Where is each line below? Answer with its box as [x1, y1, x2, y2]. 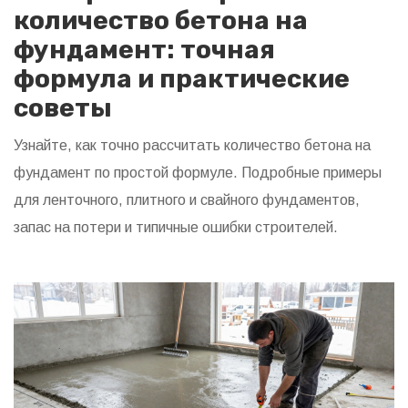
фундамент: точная [14, 34, 275, 65]
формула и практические [14, 63, 350, 94]
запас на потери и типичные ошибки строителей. [14, 219, 338, 235]
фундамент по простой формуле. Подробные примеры [14, 164, 382, 180]
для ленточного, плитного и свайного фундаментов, [14, 191, 360, 208]
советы [14, 92, 112, 123]
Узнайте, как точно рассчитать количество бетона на [14, 137, 371, 153]
